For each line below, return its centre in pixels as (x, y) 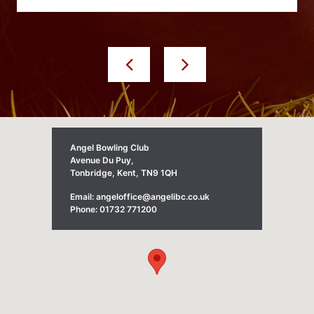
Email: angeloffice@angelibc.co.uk (140, 196)
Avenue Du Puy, (102, 160)
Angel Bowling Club (110, 147)
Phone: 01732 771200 (114, 209)
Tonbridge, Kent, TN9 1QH (124, 172)
